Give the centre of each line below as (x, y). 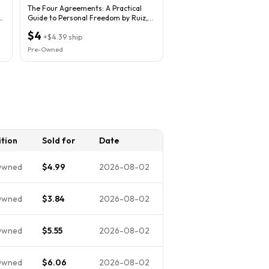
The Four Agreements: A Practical (85, 8)
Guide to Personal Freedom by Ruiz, (88, 17)
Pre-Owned (45, 49)
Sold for (59, 140)
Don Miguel (47, 27)
